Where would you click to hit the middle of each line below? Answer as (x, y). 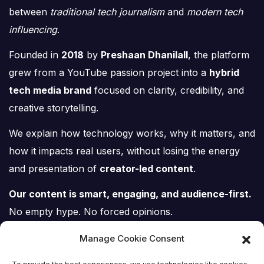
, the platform (219, 55)
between (29, 12)
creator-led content (146, 168)
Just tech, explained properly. (80, 229)
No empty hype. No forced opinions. (91, 211)
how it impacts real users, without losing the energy (124, 151)
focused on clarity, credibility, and (168, 90)
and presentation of (54, 168)
